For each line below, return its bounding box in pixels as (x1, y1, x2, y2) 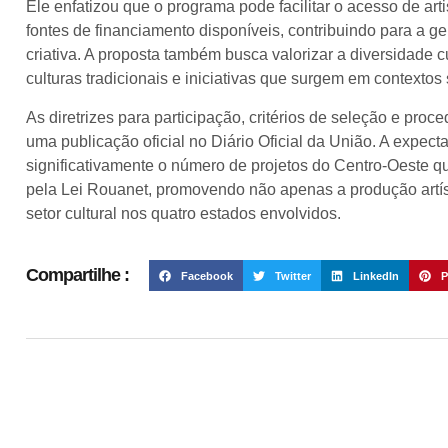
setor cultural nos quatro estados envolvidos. (26, 204, 341, 222)
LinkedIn (352, 269, 399, 282)
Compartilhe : (26, 265, 129, 286)
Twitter (274, 269, 311, 282)
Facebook (180, 269, 233, 282)
